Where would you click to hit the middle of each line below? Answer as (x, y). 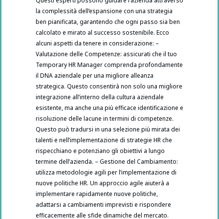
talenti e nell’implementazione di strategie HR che (104, 140)
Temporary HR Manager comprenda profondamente (109, 65)
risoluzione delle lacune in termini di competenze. (105, 119)
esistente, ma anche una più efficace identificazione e (109, 108)
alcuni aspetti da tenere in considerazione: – (97, 44)
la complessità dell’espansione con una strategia (104, 11)
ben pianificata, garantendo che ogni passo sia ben (108, 22)
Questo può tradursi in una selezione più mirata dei (108, 130)
